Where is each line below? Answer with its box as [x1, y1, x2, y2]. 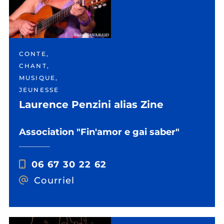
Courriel [34, 174, 75, 186]
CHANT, [19, 62, 49, 69]
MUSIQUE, [19, 74, 58, 81]
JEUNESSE [19, 86, 59, 93]
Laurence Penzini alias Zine [19, 98, 163, 110]
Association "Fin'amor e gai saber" [19, 126, 179, 137]
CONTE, [19, 50, 49, 57]
